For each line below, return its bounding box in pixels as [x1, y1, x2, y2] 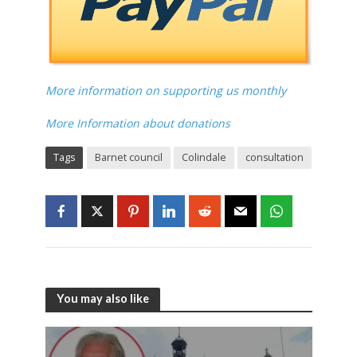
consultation [245, 150, 304, 164]
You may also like [56, 292, 149, 306]
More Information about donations [45, 115, 230, 131]
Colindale [181, 150, 226, 164]
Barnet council [94, 150, 163, 164]
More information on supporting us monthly [45, 82, 289, 98]
